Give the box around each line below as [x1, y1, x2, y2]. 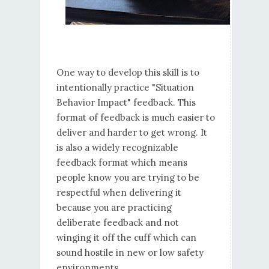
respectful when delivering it [56, 187, 181, 199]
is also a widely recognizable [56, 142, 178, 154]
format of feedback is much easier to [56, 112, 215, 124]
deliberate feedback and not [56, 217, 179, 229]
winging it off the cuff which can [56, 232, 196, 244]
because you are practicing [56, 202, 172, 214]
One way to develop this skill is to [56, 67, 199, 79]
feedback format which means [56, 157, 187, 169]
